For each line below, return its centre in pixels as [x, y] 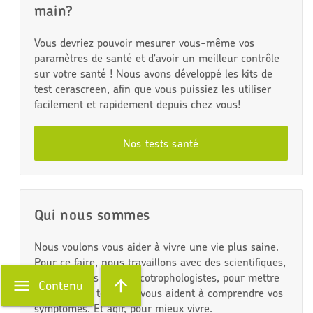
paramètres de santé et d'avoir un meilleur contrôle [156, 58]
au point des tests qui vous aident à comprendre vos [158, 293]
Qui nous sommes [92, 215]
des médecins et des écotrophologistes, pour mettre [156, 278]
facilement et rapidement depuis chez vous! [137, 104]
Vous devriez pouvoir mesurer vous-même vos [144, 43]
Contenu [61, 285]
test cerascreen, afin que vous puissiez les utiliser [152, 89]
